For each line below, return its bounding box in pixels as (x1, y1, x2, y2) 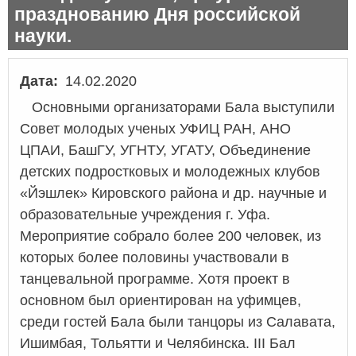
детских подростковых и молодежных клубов (20, 163, 320, 180)
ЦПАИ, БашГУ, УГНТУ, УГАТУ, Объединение (20, 141, 311, 158)
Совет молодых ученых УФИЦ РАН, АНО (20, 120, 291, 137)
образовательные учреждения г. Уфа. (20, 206, 270, 222)
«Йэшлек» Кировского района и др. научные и (20, 184, 327, 201)
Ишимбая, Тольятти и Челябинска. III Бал (20, 335, 296, 351)
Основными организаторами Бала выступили (20, 99, 335, 115)
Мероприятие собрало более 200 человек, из (20, 227, 321, 244)
